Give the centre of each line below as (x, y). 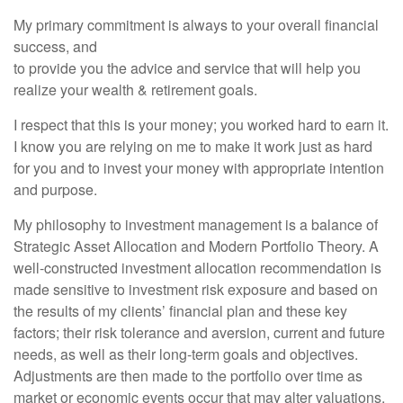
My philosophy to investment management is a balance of (196, 224)
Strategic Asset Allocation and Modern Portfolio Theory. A (196, 246)
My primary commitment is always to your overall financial (196, 25)
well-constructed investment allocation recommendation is (197, 268)
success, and (55, 46)
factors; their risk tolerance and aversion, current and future (199, 332)
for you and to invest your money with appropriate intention (199, 168)
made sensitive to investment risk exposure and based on (196, 289)
